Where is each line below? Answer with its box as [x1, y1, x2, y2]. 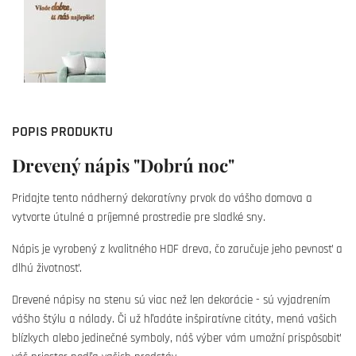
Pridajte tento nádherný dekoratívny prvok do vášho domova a [12, 191, 312, 206]
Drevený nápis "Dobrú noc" [12, 153, 234, 177]
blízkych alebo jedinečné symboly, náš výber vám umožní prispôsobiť [12, 331, 341, 346]
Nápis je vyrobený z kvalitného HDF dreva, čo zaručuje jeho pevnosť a [12, 242, 342, 257]
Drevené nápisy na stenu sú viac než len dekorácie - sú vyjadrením [12, 292, 331, 308]
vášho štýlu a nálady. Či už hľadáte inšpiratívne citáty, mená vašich [12, 311, 337, 327]
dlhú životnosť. [12, 261, 82, 276]
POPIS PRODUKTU [12, 122, 113, 141]
